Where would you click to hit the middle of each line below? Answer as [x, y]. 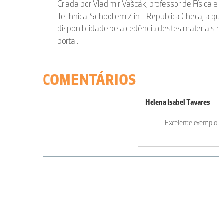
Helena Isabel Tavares [178, 102]
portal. [68, 41]
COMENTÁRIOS [89, 80]
